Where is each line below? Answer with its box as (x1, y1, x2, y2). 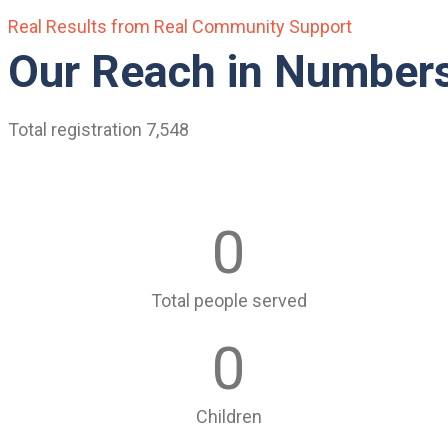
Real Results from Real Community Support (8, 16, 352, 37)
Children (196, 406, 263, 427)
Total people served (151, 290, 308, 311)
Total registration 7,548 (8, 119, 189, 140)
